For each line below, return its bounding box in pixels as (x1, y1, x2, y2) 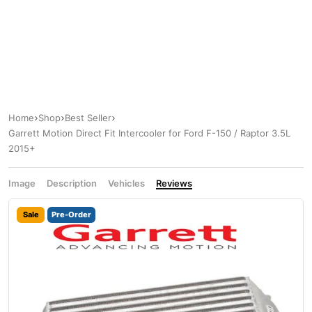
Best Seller (65, 112, 111, 124)
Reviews (156, 178, 192, 189)
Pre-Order (52, 210, 91, 220)
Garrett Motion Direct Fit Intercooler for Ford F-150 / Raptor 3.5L (8, 127, 290, 139)
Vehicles (108, 178, 145, 189)
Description (47, 178, 97, 189)
